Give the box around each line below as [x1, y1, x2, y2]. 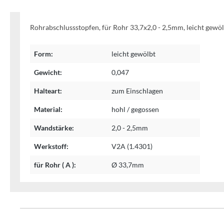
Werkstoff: [34, 142, 68, 150]
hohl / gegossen [111, 105, 159, 113]
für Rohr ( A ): [34, 160, 76, 169]
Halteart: [34, 86, 62, 95]
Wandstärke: [34, 123, 74, 132]
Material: [34, 105, 62, 113]
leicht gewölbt [111, 49, 155, 58]
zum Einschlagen [111, 86, 163, 95]
